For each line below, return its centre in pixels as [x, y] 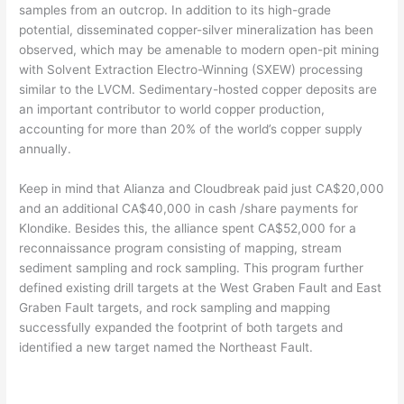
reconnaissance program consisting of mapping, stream [181, 248]
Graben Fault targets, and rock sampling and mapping [175, 307]
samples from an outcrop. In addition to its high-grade [175, 9]
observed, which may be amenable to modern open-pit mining [199, 49]
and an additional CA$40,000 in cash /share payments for [189, 208]
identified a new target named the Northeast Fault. [166, 347]
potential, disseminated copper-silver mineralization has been [197, 29]
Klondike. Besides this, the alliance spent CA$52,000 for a [188, 228]
